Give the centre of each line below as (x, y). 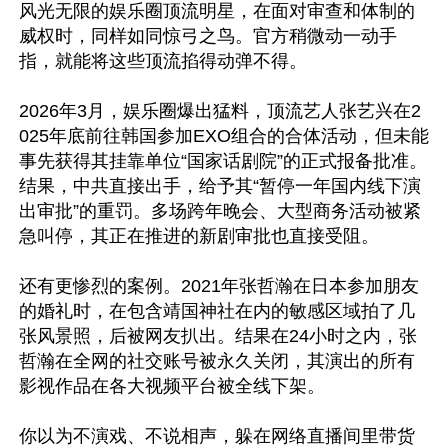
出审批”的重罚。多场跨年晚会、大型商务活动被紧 (220, 211)
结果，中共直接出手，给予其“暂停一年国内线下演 (220, 186)
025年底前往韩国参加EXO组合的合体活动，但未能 (224, 136)
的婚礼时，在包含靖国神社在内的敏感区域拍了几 (217, 311)
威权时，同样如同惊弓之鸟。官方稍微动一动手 (208, 36)
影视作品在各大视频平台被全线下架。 (172, 386)
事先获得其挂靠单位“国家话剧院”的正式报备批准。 (223, 161)
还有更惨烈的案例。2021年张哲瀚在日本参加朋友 (219, 286)
